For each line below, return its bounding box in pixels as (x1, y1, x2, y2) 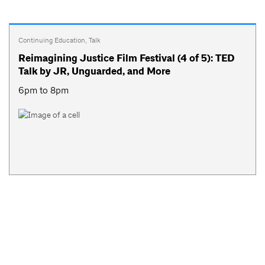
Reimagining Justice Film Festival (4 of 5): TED (18, 51, 235, 65)
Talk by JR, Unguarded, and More (18, 64, 170, 78)
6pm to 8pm (18, 84, 69, 96)
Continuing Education (18, 35, 85, 45)
